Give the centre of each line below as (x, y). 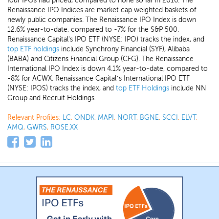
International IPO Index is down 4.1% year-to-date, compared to (108, 69)
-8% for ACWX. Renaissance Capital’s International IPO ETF (99, 78)
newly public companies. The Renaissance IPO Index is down (102, 20)
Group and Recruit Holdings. (52, 98)
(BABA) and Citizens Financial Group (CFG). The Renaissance (100, 59)
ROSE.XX (64, 127)
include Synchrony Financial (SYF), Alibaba (124, 49)
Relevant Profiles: (35, 118)
